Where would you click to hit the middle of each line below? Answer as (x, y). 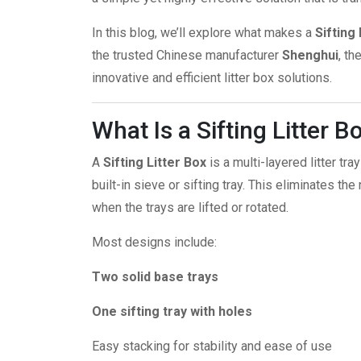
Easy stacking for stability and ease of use (212, 346)
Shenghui (310, 56)
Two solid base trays (155, 277)
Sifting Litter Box (155, 163)
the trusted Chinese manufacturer (187, 56)
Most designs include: (154, 243)
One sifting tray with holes (172, 312)
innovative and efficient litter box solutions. (212, 78)
